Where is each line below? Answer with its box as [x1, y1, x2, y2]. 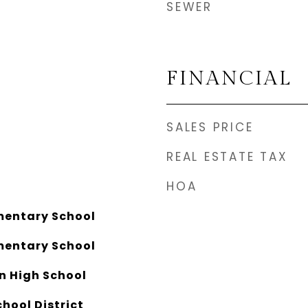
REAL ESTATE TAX [166, 148, 288, 165]
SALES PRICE [166, 119, 254, 135]
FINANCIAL [166, 67, 292, 90]
